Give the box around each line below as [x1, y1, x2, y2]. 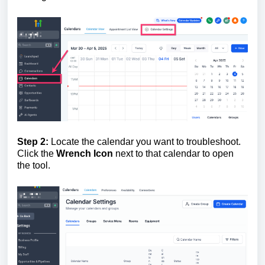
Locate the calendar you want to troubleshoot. [51, 136, 241, 147]
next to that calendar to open [115, 148, 234, 159]
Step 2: [17, 136, 51, 147]
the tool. [17, 160, 50, 170]
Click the [17, 148, 56, 159]
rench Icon [65, 148, 115, 159]
